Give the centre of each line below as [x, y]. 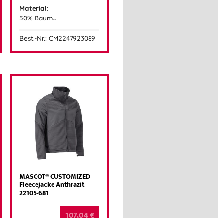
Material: [34, 8]
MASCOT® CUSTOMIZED [55, 177]
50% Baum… [38, 18]
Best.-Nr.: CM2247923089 [58, 38]
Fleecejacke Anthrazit [52, 185]
